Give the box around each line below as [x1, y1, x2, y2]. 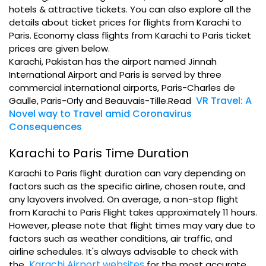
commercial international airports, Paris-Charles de [9, 81, 235, 94]
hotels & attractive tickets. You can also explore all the [9, 3, 251, 15]
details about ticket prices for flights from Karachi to [9, 16, 242, 28]
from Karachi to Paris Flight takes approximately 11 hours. [9, 206, 257, 218]
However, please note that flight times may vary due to [9, 219, 255, 232]
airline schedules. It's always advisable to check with [9, 245, 238, 258]
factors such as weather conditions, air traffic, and [9, 232, 232, 245]
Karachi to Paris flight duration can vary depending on [9, 167, 246, 179]
